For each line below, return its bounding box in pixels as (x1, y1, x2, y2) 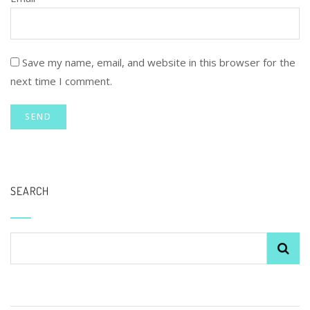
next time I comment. (10, 74, 112, 89)
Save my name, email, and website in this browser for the (22, 55, 295, 70)
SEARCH (10, 184, 49, 199)
